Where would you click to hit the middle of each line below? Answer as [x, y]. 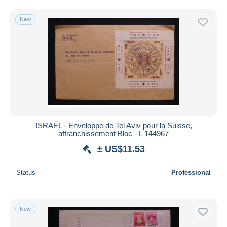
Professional [191, 172]
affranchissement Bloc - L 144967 [113, 133]
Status [26, 172]
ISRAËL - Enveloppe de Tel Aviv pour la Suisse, [113, 125]
